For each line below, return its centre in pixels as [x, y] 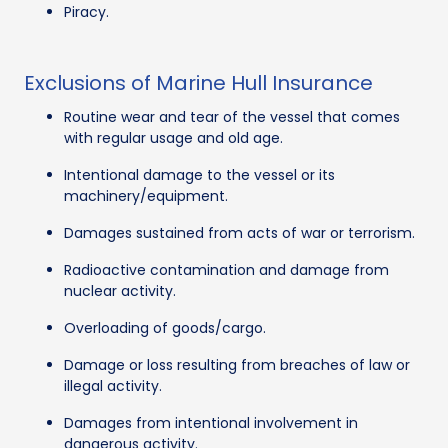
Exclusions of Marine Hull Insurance [198, 83]
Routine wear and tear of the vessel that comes [232, 117]
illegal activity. [113, 386]
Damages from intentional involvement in [211, 423]
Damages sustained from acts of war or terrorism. [239, 233]
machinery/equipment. [146, 196]
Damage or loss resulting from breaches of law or [237, 365]
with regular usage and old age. [173, 138]
